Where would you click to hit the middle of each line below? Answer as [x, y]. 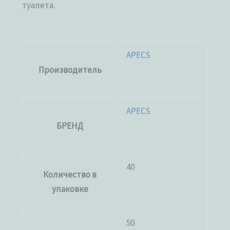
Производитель [70, 70]
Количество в [70, 175]
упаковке [70, 189]
